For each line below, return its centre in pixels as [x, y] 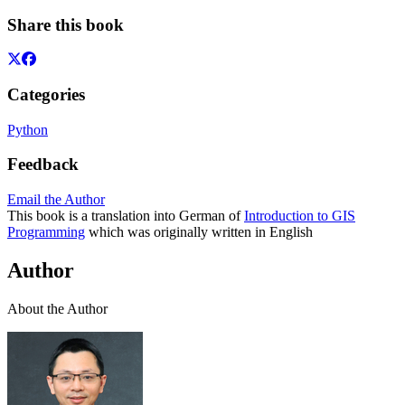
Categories [46, 94]
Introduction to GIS [300, 216]
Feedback [43, 165]
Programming [46, 232]
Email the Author [56, 200]
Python [28, 129]
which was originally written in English [199, 232]
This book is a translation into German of [126, 216]
